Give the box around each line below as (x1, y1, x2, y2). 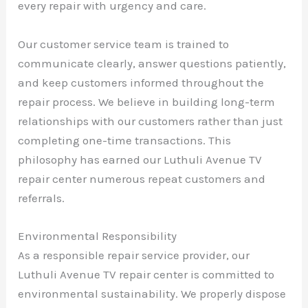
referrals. (18, 190, 65, 205)
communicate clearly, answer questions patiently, (18, 56, 287, 70)
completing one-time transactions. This (18, 133, 232, 147)
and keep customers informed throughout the (18, 75, 265, 89)
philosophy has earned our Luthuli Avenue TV (18, 152, 263, 166)
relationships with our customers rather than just (18, 113, 283, 128)
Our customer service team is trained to (18, 36, 230, 51)
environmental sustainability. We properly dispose (18, 286, 287, 300)
